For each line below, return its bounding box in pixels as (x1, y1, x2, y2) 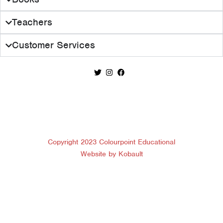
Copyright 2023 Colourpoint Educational (48, 137, 175, 146)
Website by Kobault (80, 149, 143, 158)
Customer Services (12, 39, 96, 52)
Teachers (12, 16, 53, 29)
